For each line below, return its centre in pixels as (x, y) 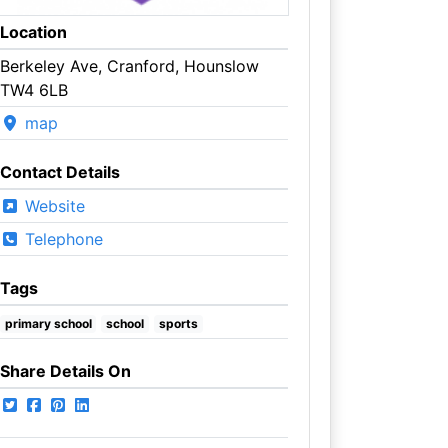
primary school (48, 323)
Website (52, 205)
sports (178, 323)
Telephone (61, 238)
